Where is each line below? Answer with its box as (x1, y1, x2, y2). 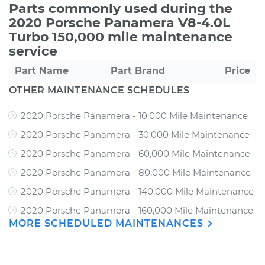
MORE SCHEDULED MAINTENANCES (9, 218, 206, 229)
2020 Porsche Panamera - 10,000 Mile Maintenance (21, 110, 248, 121)
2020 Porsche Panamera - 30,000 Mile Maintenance (21, 129, 250, 140)
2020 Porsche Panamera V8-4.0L (9, 15, 230, 31)
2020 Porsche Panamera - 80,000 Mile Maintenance (21, 167, 251, 178)
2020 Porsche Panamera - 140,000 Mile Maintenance (21, 186, 254, 197)
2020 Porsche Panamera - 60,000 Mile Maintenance (21, 148, 250, 159)
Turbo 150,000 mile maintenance (9, 29, 232, 45)
